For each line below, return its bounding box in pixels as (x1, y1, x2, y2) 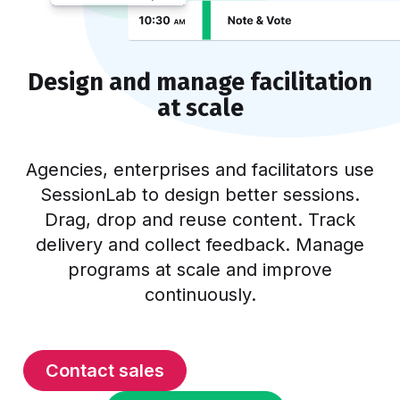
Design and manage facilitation (28, 68, 372, 97)
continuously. (144, 284, 256, 306)
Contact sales (46, 360, 164, 382)
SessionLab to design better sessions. (40, 184, 360, 206)
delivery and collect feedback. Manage (36, 234, 364, 256)
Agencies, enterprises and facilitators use (26, 159, 374, 181)
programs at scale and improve (68, 259, 332, 281)
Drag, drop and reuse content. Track (45, 209, 355, 231)
